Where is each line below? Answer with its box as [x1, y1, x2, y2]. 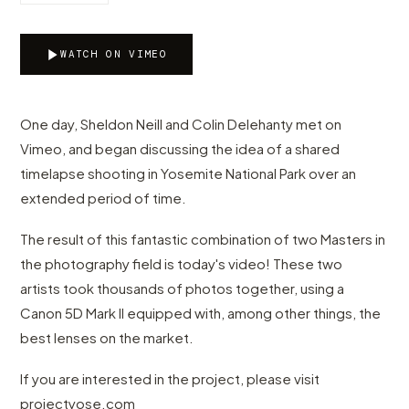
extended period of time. [20, 189, 187, 206]
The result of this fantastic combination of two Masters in [20, 230, 386, 247]
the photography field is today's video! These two [20, 255, 343, 272]
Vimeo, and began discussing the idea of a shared [20, 140, 341, 157]
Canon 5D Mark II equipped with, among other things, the [20, 304, 382, 321]
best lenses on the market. [20, 329, 194, 346]
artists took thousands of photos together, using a [20, 279, 345, 297]
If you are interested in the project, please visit [20, 370, 320, 387]
